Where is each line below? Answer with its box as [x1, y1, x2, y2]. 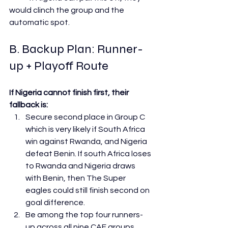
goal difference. [25, 198, 85, 207]
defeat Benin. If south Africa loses [25, 150, 153, 158]
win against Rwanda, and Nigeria [25, 137, 149, 146]
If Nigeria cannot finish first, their [9, 89, 130, 97]
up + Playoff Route [9, 59, 108, 74]
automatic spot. [9, 18, 70, 27]
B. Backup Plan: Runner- [9, 42, 143, 57]
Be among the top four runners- [25, 211, 143, 219]
